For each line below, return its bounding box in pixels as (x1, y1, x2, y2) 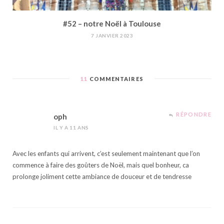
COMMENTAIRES (87, 75, 143, 82)
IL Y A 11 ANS (53, 124, 89, 131)
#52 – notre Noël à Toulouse (63, 19, 161, 28)
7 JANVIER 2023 (91, 32, 133, 39)
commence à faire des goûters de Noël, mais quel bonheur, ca (12, 161, 189, 169)
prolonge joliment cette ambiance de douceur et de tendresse (12, 172, 191, 181)
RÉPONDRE (176, 111, 211, 118)
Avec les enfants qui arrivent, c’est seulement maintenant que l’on (12, 149, 200, 158)
